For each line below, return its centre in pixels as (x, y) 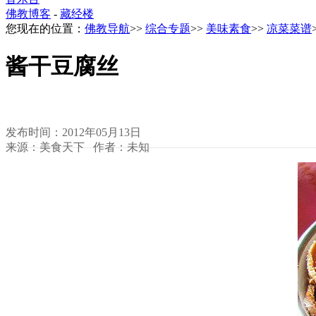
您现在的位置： (45, 28)
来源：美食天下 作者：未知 (78, 147)
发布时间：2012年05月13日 (73, 132)
